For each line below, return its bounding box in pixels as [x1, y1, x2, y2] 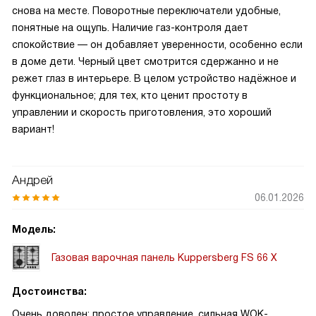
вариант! [12, 123, 54, 135]
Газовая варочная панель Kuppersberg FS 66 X [51, 251, 277, 263]
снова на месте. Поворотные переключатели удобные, [12, 5, 281, 16]
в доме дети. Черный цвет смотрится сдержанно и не [12, 56, 279, 67]
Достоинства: [12, 286, 87, 297]
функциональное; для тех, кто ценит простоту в [12, 90, 248, 101]
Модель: [12, 224, 56, 235]
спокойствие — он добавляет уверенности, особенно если [12, 39, 303, 50]
